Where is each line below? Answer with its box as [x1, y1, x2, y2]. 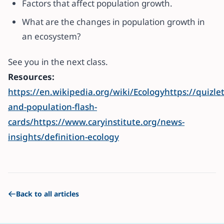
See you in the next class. [8, 55, 108, 67]
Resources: [8, 70, 54, 82]
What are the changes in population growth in [22, 15, 205, 27]
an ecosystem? [22, 30, 80, 42]
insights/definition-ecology [8, 130, 119, 142]
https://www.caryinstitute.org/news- [33, 115, 184, 127]
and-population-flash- [8, 100, 97, 112]
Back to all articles [16, 188, 79, 198]
